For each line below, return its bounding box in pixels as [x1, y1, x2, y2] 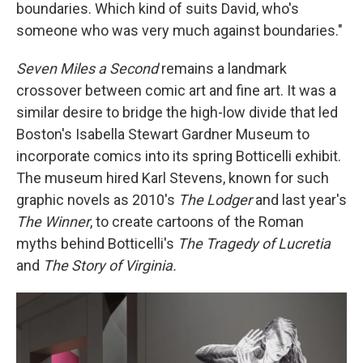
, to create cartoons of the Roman [90, 213, 304, 230]
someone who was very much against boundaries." [16, 22, 343, 39]
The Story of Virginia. [43, 257, 177, 274]
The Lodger [178, 191, 252, 208]
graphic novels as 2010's [16, 191, 178, 208]
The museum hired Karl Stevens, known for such [16, 169, 329, 186]
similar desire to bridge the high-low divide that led [16, 104, 338, 121]
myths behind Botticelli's [16, 235, 177, 252]
